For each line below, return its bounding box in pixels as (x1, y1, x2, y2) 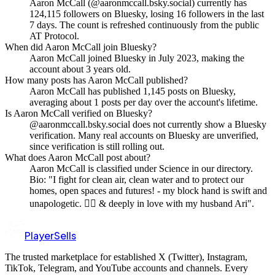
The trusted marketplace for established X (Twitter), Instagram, (5, 251, 247, 262)
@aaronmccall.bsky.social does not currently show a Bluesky (29, 118, 266, 130)
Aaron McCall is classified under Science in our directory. (29, 163, 253, 174)
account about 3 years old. (29, 63, 131, 74)
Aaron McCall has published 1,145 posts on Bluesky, (29, 85, 236, 96)
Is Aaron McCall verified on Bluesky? (5, 107, 152, 118)
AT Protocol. (29, 30, 79, 41)
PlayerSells (25, 228, 76, 242)
